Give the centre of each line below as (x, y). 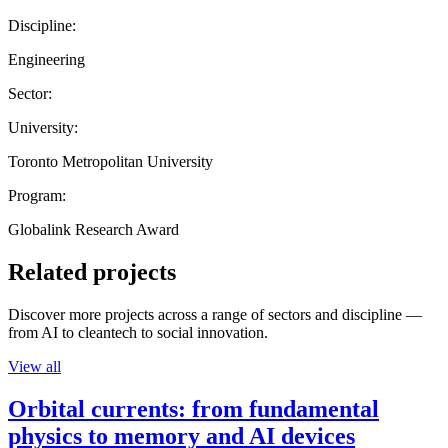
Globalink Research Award (93, 229)
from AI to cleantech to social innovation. (138, 332)
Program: (37, 195)
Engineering (46, 59)
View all (34, 366)
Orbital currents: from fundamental (193, 408)
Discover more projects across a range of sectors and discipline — (215, 314)
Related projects (92, 271)
